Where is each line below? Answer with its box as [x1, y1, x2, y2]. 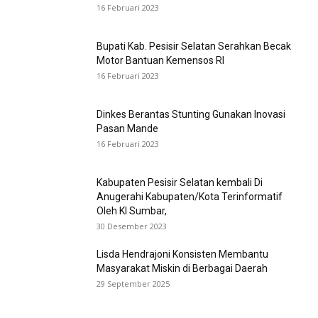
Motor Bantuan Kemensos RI [97, 55, 224, 66]
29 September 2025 [97, 278, 170, 289]
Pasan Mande [97, 123, 158, 134]
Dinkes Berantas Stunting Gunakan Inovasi [97, 109, 285, 120]
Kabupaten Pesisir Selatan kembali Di [97, 177, 263, 188]
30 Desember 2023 [97, 221, 167, 231]
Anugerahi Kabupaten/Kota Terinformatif [97, 191, 283, 202]
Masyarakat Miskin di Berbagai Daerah [97, 263, 268, 274]
